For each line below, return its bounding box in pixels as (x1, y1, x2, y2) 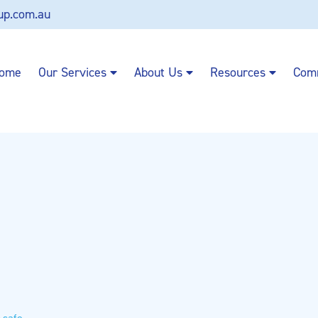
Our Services (38, 64, 106, 81)
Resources (210, 64, 265, 81)
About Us (134, 64, 182, 81)
